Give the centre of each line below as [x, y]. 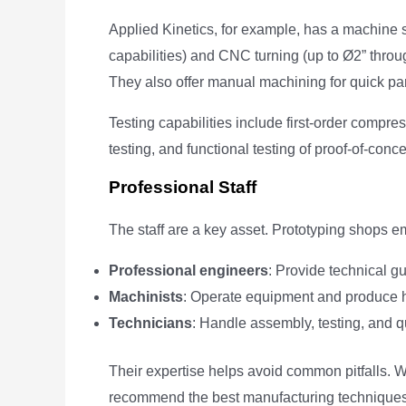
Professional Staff [183, 187]
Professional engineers [188, 271]
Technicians [150, 323]
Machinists [146, 297]
